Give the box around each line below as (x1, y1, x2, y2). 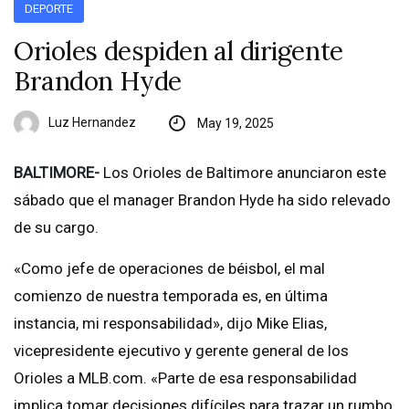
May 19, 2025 (196, 116, 274, 131)
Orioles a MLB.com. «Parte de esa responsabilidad (14, 369, 357, 388)
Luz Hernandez (48, 114, 136, 130)
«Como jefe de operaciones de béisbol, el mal (14, 259, 325, 278)
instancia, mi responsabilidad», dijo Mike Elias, (14, 314, 327, 333)
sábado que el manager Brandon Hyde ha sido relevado (14, 191, 391, 210)
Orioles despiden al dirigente (14, 35, 343, 68)
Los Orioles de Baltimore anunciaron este (100, 163, 386, 183)
